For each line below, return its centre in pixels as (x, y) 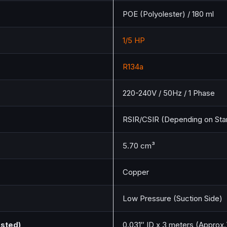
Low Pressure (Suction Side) (173, 199)
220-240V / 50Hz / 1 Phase (169, 93)
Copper (136, 172)
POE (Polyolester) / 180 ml (168, 14)
